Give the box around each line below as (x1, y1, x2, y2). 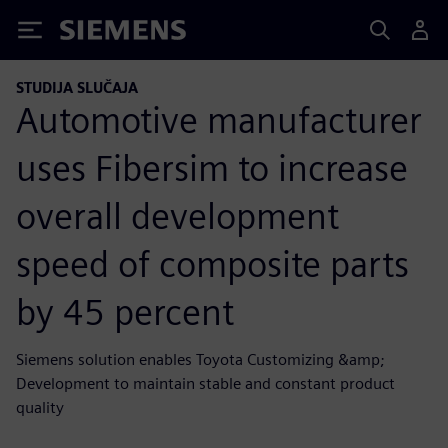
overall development (16, 193, 339, 238)
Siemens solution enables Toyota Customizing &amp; (16, 349, 385, 369)
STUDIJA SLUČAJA (16, 79, 138, 96)
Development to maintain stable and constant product (16, 373, 395, 393)
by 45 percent (16, 289, 234, 334)
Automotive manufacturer (16, 97, 422, 142)
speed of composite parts (16, 241, 409, 286)
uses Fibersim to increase (16, 145, 408, 190)
